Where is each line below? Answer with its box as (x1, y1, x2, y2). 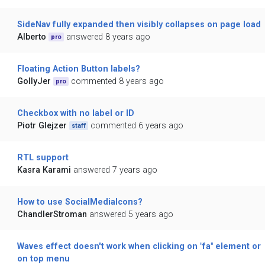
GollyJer (17, 76, 51, 87)
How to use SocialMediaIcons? (17, 197, 143, 208)
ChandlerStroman (17, 209, 87, 220)
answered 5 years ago (89, 209, 173, 220)
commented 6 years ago (91, 121, 184, 131)
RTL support (17, 153, 69, 163)
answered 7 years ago (73, 165, 157, 176)
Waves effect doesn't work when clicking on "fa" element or (17, 241, 261, 252)
